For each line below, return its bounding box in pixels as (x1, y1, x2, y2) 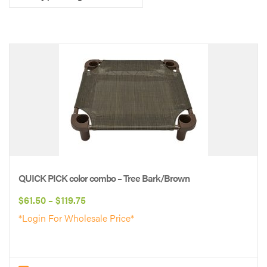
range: (85, 210, 113, 224)
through (85, 246, 119, 260)
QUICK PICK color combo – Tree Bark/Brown (18, 171, 190, 185)
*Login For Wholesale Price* (18, 211, 134, 225)
